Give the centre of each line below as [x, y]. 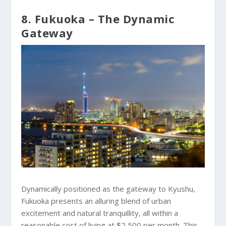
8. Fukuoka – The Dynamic [98, 19]
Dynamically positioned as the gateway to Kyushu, [108, 188]
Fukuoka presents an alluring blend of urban [96, 201]
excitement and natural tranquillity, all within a [100, 213]
